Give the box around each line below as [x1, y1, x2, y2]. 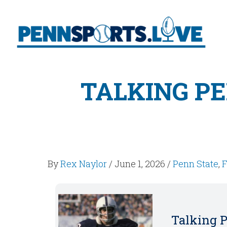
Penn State [173, 158, 219, 170]
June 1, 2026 [115, 158, 166, 170]
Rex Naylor [60, 158, 107, 170]
